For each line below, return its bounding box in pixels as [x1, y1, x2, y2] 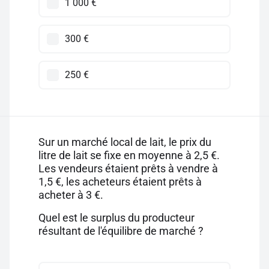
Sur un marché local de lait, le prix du [38, 136, 211, 148]
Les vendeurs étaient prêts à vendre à [38, 162, 218, 175]
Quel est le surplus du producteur [38, 211, 195, 224]
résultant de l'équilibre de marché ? [38, 225, 204, 237]
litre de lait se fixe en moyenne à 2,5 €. [38, 149, 220, 162]
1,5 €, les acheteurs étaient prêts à [38, 175, 202, 188]
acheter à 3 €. [38, 189, 103, 201]
